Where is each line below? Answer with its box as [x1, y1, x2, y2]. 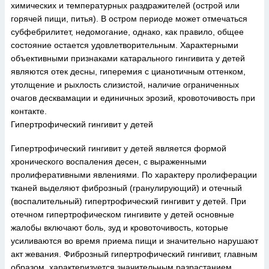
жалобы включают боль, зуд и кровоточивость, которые [11, 223, 228, 232]
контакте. [11, 106, 47, 116]
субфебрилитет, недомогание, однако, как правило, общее [11, 27, 244, 37]
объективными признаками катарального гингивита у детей [11, 53, 245, 63]
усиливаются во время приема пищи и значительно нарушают [11, 236, 258, 246]
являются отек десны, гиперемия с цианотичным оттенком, [11, 67, 246, 76]
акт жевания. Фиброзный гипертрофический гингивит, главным [11, 249, 258, 259]
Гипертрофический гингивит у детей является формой [11, 144, 226, 153]
